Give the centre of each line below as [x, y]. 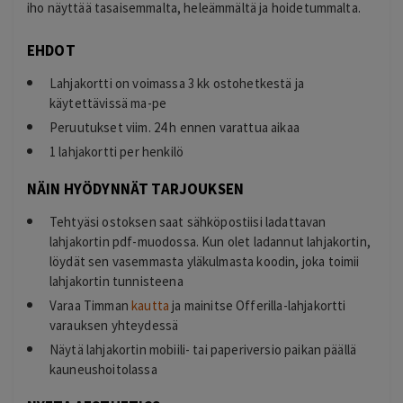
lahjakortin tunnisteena [116, 281]
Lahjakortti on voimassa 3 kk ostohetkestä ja [177, 83]
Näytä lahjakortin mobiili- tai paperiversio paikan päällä [203, 349]
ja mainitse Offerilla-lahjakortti [258, 305]
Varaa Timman [91, 305]
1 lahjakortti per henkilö [116, 152]
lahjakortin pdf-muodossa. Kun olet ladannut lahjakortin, [210, 242]
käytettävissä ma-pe [108, 103]
